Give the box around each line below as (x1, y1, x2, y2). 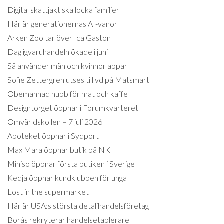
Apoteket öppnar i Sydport (7, 131, 99, 141)
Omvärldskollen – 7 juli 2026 (7, 117, 102, 127)
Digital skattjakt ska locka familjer (7, 5, 119, 15)
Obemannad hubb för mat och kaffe (7, 89, 128, 99)
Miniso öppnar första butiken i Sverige (7, 159, 135, 169)
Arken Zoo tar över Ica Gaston (7, 33, 111, 43)
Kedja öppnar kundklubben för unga (7, 173, 127, 183)
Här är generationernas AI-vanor (7, 19, 117, 29)
